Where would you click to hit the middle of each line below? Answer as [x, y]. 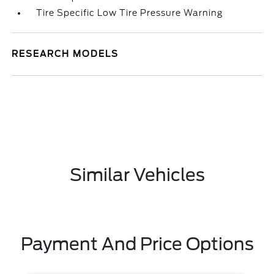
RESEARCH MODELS [65, 54]
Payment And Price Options [137, 244]
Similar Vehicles [137, 175]
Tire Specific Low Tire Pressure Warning [130, 13]
